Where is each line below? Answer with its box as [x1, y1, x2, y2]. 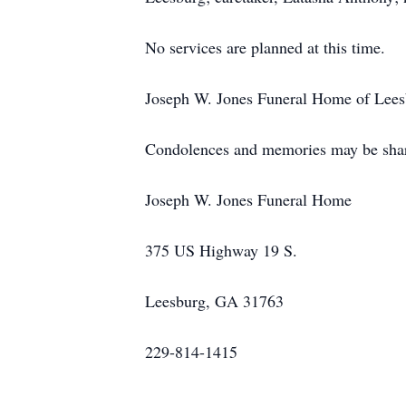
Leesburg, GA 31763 [145, 290, 284, 312]
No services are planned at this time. [145, 36, 385, 58]
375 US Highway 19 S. [145, 239, 297, 261]
